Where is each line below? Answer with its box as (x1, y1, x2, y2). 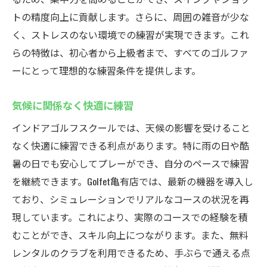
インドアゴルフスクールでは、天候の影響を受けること (12, 120, 250, 135)
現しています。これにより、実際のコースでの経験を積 (12, 210, 248, 224)
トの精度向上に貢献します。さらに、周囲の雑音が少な (12, 10, 249, 24)
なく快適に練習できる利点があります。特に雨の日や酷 (12, 138, 249, 153)
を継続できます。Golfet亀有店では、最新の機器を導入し (12, 174, 253, 188)
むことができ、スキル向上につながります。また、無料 (12, 228, 249, 242)
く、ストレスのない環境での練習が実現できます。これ (12, 27, 249, 42)
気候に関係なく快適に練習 (12, 97, 133, 113)
